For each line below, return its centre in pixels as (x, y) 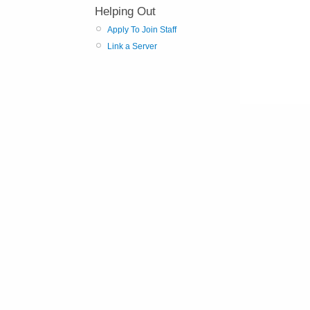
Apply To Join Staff (142, 29)
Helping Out (125, 11)
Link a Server (132, 46)
